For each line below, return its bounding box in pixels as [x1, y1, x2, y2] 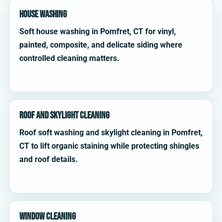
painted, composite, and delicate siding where [19, 40, 182, 50]
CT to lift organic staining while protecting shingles [19, 141, 199, 151]
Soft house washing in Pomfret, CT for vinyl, [19, 27, 176, 37]
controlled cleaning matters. [19, 54, 119, 63]
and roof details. [19, 155, 78, 165]
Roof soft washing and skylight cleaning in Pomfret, [19, 128, 203, 138]
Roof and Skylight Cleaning [19, 110, 110, 122]
